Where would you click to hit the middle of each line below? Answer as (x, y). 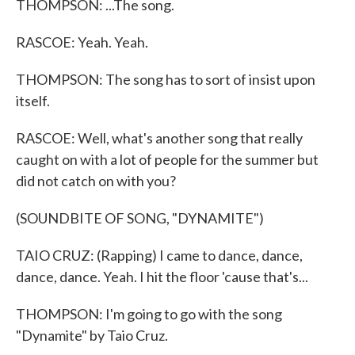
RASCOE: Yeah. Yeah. (82, 42)
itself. (33, 101)
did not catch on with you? (96, 181)
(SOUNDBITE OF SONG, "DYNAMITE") (140, 218)
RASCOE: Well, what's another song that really (159, 138)
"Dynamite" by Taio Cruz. (92, 335)
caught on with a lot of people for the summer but (167, 159)
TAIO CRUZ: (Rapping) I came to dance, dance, (159, 255)
